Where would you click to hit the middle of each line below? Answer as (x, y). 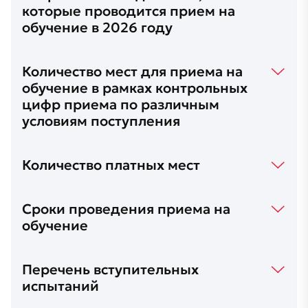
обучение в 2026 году (97, 27)
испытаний (60, 286)
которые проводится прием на (129, 11)
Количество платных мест (111, 165)
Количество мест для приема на (132, 71)
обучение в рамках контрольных (135, 88)
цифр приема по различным (121, 104)
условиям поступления (101, 121)
